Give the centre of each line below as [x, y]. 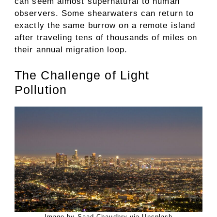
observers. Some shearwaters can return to [104, 13]
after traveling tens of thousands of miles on [106, 37]
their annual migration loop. [71, 49]
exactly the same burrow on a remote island [105, 25]
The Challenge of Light [82, 75]
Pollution [41, 90]
